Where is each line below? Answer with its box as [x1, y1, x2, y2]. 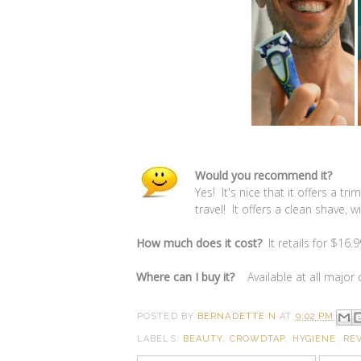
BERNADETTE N [197, 311, 277, 322]
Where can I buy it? [136, 268, 241, 284]
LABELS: [137, 333, 183, 344]
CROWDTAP [229, 333, 286, 344]
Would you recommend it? [195, 167, 332, 183]
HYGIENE [292, 333, 337, 344]
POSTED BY [137, 311, 197, 322]
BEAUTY [182, 333, 223, 344]
